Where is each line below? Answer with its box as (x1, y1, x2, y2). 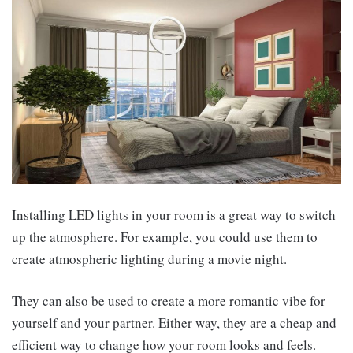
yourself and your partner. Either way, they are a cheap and (12, 314, 336, 333)
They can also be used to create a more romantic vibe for (12, 292, 325, 310)
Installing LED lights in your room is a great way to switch (12, 206, 336, 225)
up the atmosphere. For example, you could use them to (12, 228, 318, 247)
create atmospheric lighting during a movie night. (12, 250, 287, 269)
